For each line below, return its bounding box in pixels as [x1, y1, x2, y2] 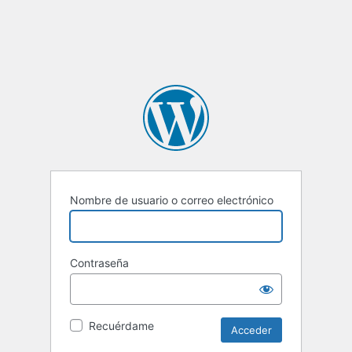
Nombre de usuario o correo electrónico [70, 192, 273, 207]
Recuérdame [89, 318, 154, 332]
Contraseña [70, 255, 129, 269]
